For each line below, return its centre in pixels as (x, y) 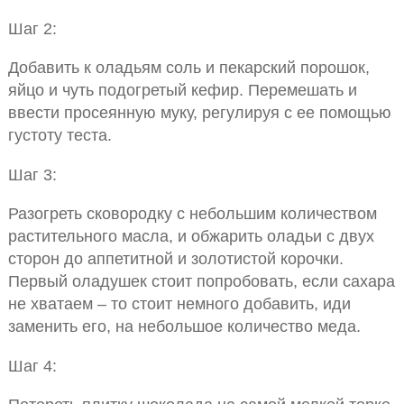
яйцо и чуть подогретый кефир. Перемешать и (182, 90)
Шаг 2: (32, 29)
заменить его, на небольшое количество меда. (184, 326)
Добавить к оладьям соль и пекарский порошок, (188, 68)
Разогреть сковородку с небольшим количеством (192, 214)
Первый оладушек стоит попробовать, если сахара (201, 281)
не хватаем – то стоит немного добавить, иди (179, 304)
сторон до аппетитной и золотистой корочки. (175, 259)
